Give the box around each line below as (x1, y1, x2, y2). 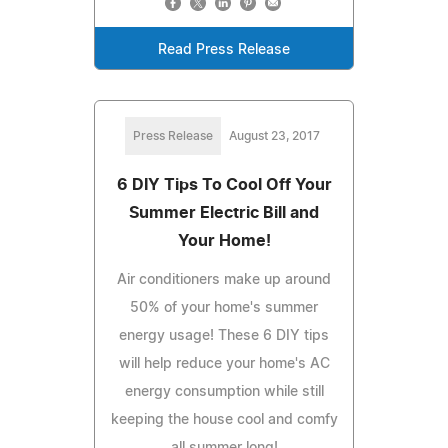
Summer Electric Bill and (129, 204, 319, 221)
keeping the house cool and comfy (110, 412, 338, 427)
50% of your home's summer (130, 300, 318, 315)
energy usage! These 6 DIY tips (119, 328, 329, 343)
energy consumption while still (124, 384, 324, 399)
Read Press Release (158, 42, 290, 57)
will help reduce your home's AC (118, 356, 330, 371)
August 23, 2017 (228, 129, 320, 142)
